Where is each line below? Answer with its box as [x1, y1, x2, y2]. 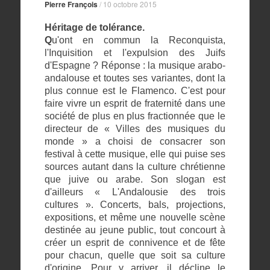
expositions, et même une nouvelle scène [44, 212, 226, 222]
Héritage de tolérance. [44, 22, 145, 33]
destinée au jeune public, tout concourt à [44, 224, 226, 235]
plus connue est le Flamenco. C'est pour [44, 85, 226, 96]
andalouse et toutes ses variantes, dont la [44, 72, 226, 83]
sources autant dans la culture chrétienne [44, 161, 226, 172]
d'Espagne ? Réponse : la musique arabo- [44, 60, 226, 71]
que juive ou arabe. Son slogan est [44, 174, 226, 184]
